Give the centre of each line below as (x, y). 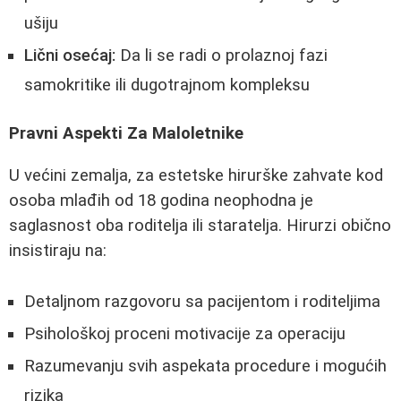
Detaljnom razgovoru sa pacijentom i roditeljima (202, 301)
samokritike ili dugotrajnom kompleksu (167, 85)
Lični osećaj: (70, 55)
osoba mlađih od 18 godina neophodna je (161, 201)
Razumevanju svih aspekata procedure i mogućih (205, 366)
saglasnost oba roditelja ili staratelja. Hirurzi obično (200, 226)
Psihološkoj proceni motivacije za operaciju (185, 333)
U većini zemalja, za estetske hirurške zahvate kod (196, 176)
